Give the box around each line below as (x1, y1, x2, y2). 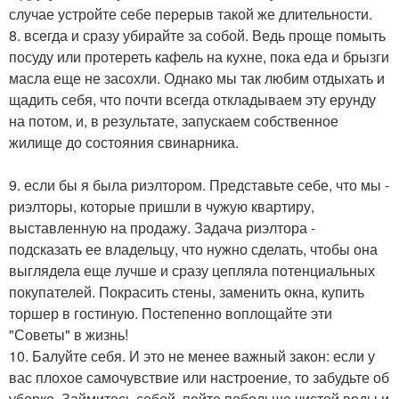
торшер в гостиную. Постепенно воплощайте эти (9, 303, 332, 324)
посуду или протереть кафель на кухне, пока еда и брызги (9, 46, 389, 68)
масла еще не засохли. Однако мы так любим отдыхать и (9, 68, 385, 89)
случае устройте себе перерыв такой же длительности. (9, 4, 372, 25)
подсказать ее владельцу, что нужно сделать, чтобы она (9, 239, 378, 260)
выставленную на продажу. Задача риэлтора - (9, 217, 315, 239)
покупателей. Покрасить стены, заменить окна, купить (9, 281, 364, 303)
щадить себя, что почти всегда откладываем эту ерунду (9, 89, 376, 110)
